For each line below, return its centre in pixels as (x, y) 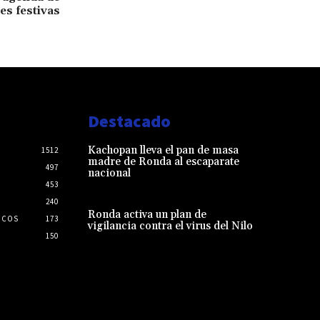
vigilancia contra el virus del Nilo (170, 226)
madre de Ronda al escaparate (163, 161)
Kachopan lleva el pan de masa (163, 150)
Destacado (129, 121)
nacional (109, 173)
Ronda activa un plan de (147, 215)
